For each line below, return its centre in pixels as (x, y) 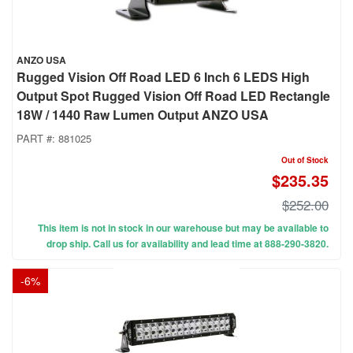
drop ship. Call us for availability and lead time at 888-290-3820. (188, 244)
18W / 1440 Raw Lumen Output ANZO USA (143, 115)
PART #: (37, 139)
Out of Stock (305, 160)
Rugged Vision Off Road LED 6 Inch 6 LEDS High (163, 77)
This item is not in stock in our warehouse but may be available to (183, 228)
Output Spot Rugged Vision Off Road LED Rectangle (173, 96)
